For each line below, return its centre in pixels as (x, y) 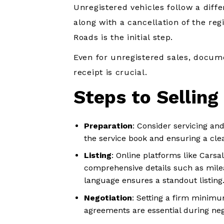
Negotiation (108, 198)
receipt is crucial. (110, 72)
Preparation (108, 125)
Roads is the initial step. (125, 37)
